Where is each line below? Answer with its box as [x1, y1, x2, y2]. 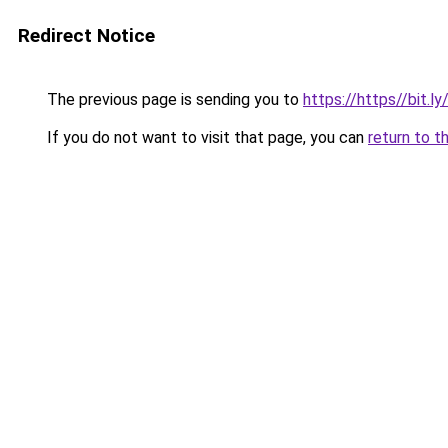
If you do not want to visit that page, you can [43, 128, 368, 147]
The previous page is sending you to [43, 90, 303, 109]
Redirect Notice [18, 24, 155, 47]
